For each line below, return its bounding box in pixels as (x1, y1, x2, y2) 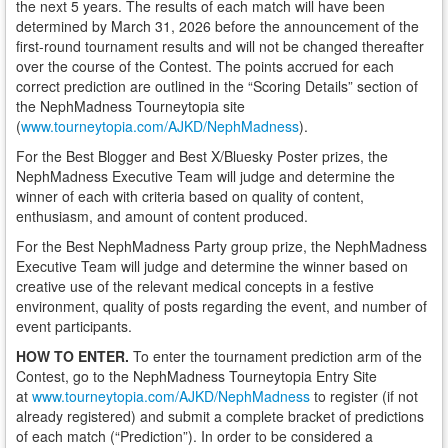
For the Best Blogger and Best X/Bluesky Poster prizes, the (16, 146, 388, 166)
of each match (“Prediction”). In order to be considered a (16, 426, 373, 446)
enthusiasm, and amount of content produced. (16, 206, 308, 226)
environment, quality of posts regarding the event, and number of (16, 296, 427, 316)
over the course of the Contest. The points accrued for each (16, 56, 394, 76)
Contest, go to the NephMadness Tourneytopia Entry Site (16, 366, 377, 386)
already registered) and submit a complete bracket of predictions (16, 406, 424, 426)
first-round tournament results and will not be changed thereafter (16, 36, 424, 56)
